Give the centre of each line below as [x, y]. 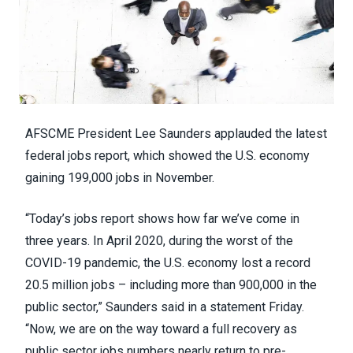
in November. [177, 178]
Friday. [285, 307]
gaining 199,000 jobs [82, 178]
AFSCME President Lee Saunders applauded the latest [176, 134]
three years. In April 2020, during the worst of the [159, 241]
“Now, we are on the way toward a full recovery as [161, 329]
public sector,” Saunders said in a [117, 307]
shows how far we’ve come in [217, 219]
